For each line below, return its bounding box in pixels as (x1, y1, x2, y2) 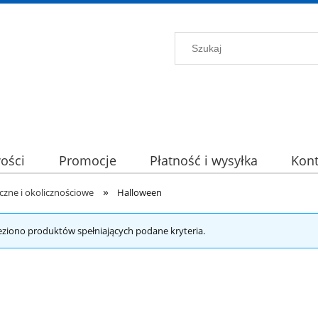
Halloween (117, 186, 163, 199)
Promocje (58, 152, 116, 170)
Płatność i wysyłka (149, 152, 258, 170)
